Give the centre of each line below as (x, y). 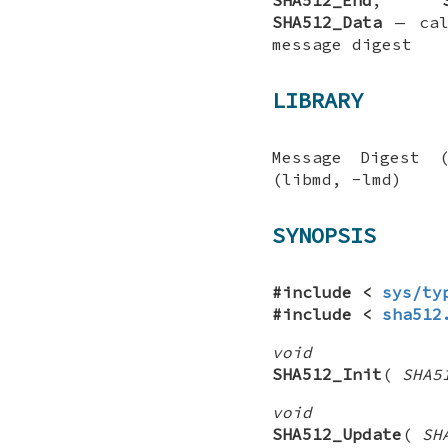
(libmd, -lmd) (337, 178)
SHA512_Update (337, 433)
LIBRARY (317, 100)
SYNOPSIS (324, 235)
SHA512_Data (327, 21)
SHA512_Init (327, 373)
